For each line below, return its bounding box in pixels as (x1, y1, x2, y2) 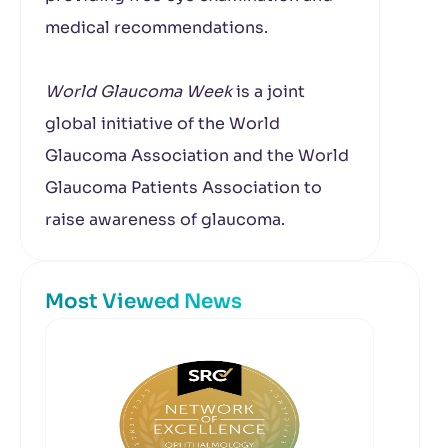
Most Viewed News (45, 289, 242, 314)
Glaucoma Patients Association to (45, 177, 322, 198)
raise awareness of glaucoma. (45, 209, 285, 230)
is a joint (232, 81, 305, 102)
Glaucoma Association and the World (45, 145, 349, 166)
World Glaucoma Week (45, 81, 232, 102)
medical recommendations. (45, 17, 268, 38)
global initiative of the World (45, 113, 280, 134)
